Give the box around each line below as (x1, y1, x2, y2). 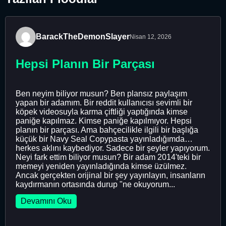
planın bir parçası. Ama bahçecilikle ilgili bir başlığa (16, 125, 198, 134)
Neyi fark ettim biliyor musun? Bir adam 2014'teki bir (16, 152, 201, 161)
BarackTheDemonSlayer (36, 32, 130, 41)
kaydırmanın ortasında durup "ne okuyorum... (16, 180, 175, 189)
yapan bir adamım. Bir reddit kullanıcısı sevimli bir (16, 98, 192, 107)
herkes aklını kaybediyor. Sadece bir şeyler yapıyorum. (16, 143, 210, 152)
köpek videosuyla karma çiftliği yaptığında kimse (16, 107, 188, 116)
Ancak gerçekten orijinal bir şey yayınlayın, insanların (16, 171, 205, 180)
